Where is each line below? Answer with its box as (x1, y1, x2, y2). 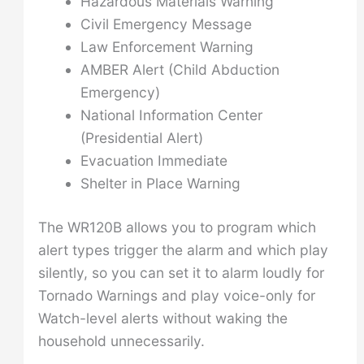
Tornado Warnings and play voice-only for (37, 286, 315, 304)
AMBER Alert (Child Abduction (80, 60, 279, 78)
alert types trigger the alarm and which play (37, 240, 328, 258)
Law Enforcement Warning (80, 37, 253, 55)
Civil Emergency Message (80, 15, 252, 32)
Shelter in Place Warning (80, 174, 240, 192)
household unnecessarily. (37, 331, 205, 349)
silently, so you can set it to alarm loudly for (37, 263, 324, 281)
